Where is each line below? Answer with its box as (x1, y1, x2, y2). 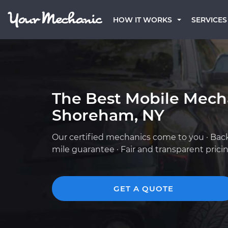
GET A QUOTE (113, 184, 174, 193)
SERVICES (191, 15, 227, 24)
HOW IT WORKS (113, 15, 172, 24)
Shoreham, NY (52, 106, 164, 125)
